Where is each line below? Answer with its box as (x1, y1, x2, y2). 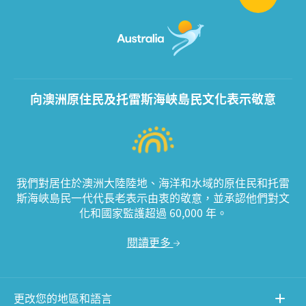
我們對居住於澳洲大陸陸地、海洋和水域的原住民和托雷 (16, 174, 290, 191)
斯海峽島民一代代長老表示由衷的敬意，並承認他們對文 (16, 189, 290, 206)
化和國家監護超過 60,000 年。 (79, 204, 227, 221)
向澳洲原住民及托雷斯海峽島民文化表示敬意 (30, 89, 276, 109)
